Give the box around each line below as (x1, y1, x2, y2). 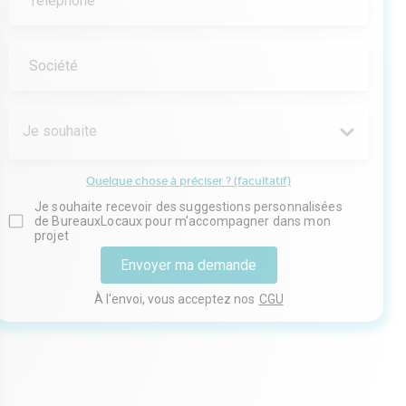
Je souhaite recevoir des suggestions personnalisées (34, 199, 343, 214)
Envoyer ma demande (121, 256, 256, 274)
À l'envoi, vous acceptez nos (93, 292, 255, 306)
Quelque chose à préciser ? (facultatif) (86, 175, 291, 188)
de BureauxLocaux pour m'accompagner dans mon (34, 214, 331, 228)
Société (29, 57, 78, 74)
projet (34, 228, 69, 243)
